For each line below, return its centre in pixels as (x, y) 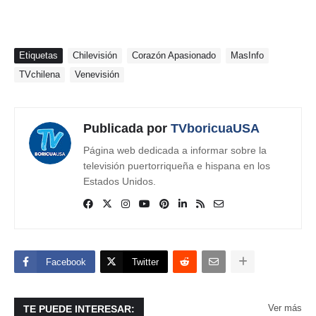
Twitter (145, 262)
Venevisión (97, 74)
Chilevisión (95, 55)
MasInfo (247, 55)
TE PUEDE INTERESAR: (79, 309)
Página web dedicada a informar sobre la (175, 150)
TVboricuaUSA (215, 128)
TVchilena (39, 74)
